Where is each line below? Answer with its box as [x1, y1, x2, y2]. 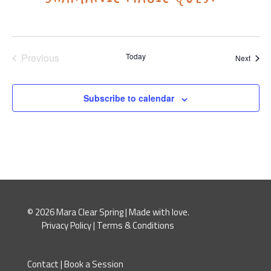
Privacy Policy [42, 218, 92, 233]
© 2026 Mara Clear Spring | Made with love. [27, 205, 189, 220]
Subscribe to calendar [83, 92, 174, 105]
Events [39, 64, 69, 78]
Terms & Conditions [97, 218, 175, 233]
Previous [21, 51, 59, 65]
